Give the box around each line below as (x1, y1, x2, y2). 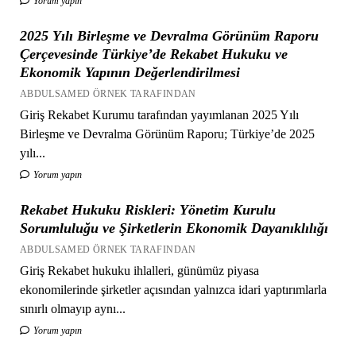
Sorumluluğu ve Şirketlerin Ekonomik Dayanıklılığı (19, 219, 328, 236)
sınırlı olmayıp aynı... (19, 301, 126, 315)
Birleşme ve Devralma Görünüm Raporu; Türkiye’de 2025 (19, 126, 315, 141)
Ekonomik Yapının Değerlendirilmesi (19, 64, 240, 80)
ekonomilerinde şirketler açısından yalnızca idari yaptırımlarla (19, 282, 327, 296)
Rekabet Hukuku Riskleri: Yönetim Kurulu (19, 201, 276, 218)
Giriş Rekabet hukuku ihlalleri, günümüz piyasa (19, 263, 259, 277)
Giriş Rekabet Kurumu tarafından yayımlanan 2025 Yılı (19, 107, 299, 122)
